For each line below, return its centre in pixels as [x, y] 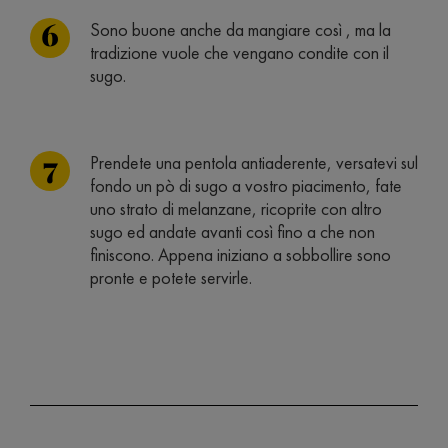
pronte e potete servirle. [171, 277]
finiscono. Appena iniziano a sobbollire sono [240, 254]
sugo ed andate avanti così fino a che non [232, 231]
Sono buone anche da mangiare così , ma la [240, 29]
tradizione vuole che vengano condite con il [239, 52]
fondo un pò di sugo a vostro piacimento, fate [246, 185]
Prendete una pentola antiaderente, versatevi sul [254, 162]
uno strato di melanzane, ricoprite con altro [236, 208]
